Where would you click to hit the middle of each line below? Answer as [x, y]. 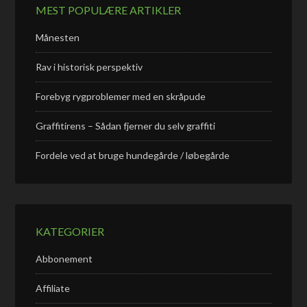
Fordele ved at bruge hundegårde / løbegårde [133, 155]
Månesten [58, 37]
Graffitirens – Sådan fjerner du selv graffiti [126, 126]
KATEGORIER [70, 231]
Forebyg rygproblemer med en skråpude [121, 96]
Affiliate [53, 288]
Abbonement [64, 259]
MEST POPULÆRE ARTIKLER [109, 10]
